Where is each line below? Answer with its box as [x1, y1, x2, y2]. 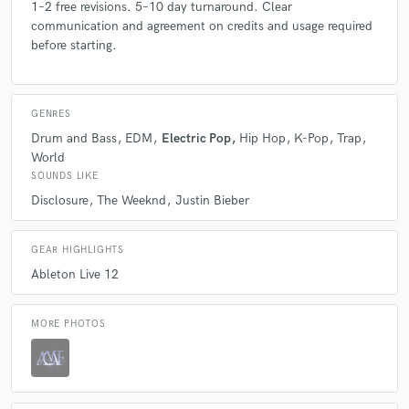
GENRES [31, 108, 71, 120]
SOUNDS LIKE [31, 171, 99, 183]
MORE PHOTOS [31, 318, 106, 330]
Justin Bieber [174, 193, 249, 209]
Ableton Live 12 [31, 267, 119, 283]
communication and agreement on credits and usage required [31, 18, 372, 35]
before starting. [31, 37, 117, 54]
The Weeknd [97, 193, 167, 209]
